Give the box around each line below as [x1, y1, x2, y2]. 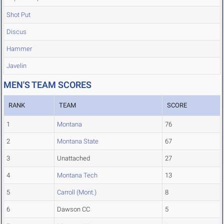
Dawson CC [57, 205, 90, 213]
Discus [6, 28, 26, 36]
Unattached [57, 154, 90, 162]
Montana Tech [57, 171, 97, 179]
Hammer [6, 45, 32, 53]
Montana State [57, 137, 98, 145]
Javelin [6, 62, 26, 70]
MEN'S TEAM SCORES [3, 79, 91, 90]
